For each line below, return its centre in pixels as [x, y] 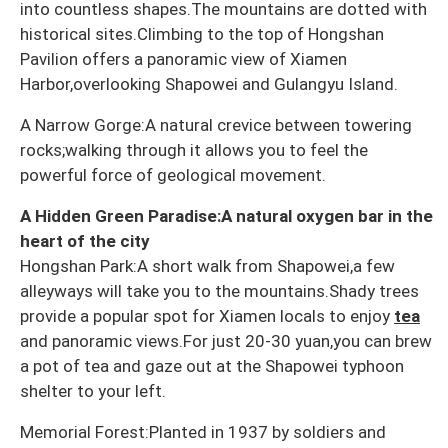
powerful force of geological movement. [173, 174]
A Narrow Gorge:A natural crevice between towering [216, 124]
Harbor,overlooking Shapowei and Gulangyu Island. [209, 83]
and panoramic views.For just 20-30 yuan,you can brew [226, 340]
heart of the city [85, 240]
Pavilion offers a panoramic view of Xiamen [183, 58]
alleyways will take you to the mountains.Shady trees [219, 290]
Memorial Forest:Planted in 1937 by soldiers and [203, 431]
